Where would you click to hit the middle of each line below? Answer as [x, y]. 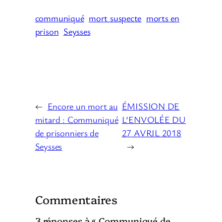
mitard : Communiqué [77, 119]
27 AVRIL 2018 [151, 133]
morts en [163, 18]
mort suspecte [115, 18]
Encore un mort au [83, 106]
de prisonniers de [67, 133]
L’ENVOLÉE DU [154, 119]
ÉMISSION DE [151, 106]
